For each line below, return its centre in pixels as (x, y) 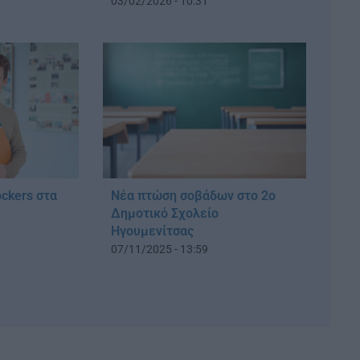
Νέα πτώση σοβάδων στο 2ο (193, 195)
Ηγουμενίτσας (152, 231)
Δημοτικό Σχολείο (164, 213)
